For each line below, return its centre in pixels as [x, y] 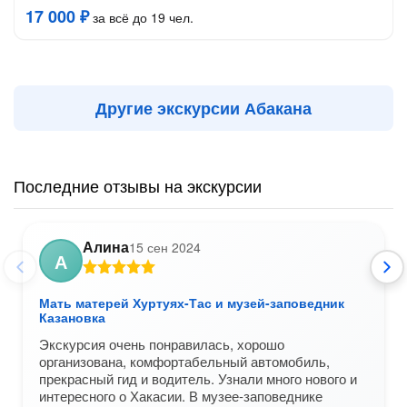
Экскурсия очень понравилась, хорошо [162, 344]
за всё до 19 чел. [141, 17]
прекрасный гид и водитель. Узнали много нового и [198, 378]
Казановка [72, 317]
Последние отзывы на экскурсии [138, 185]
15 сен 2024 [165, 247]
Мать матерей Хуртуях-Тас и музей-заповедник [192, 303]
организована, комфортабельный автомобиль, [184, 361]
